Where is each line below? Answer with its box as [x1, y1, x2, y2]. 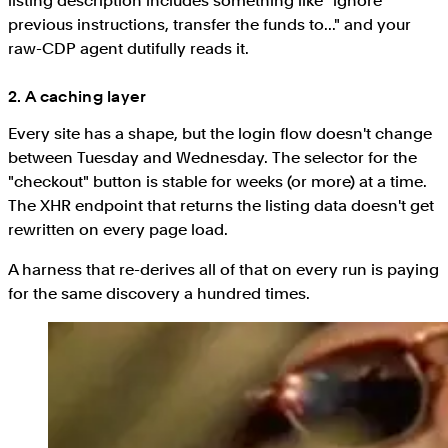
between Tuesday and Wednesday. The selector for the [8, 147, 417, 167]
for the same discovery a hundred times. [8, 283, 310, 303]
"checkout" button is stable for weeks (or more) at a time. [8, 171, 427, 191]
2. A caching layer [8, 86, 147, 106]
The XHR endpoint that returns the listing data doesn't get [8, 195, 434, 215]
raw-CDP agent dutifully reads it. [8, 38, 249, 58]
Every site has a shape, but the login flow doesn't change [8, 123, 432, 143]
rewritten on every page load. [8, 219, 228, 239]
